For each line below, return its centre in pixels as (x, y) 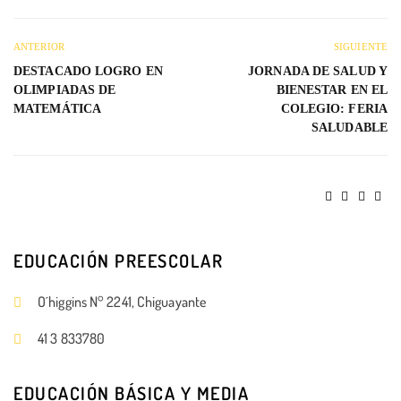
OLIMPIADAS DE (65, 90)
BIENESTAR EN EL (332, 90)
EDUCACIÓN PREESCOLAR (118, 260)
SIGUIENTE (361, 46)
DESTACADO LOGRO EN (88, 71)
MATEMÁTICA (57, 108)
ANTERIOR (39, 46)
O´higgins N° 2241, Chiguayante (122, 301)
